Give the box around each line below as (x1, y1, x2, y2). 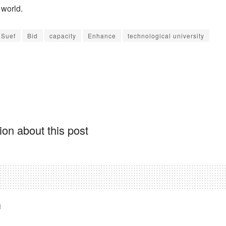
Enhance (88, 31, 116, 40)
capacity (49, 31, 76, 40)
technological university (128, 31, 204, 40)
